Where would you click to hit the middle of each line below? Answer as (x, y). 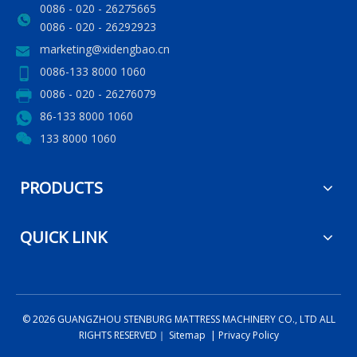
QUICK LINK (63, 237)
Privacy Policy (248, 335)
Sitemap (186, 335)
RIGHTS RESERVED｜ (122, 335)
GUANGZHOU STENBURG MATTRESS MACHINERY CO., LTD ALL (195, 319)
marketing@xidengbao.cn (105, 49)
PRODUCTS (61, 187)
